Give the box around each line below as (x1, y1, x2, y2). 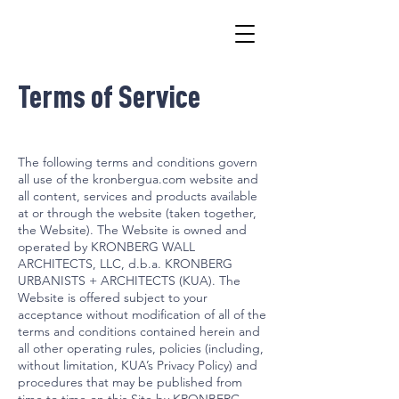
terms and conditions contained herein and (18, 323, 260, 339)
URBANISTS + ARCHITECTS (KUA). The (18, 273, 240, 289)
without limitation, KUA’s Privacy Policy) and (18, 357, 257, 373)
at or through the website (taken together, (18, 205, 256, 221)
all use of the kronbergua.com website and (18, 171, 258, 187)
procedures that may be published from (18, 374, 242, 390)
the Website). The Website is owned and (18, 222, 247, 238)
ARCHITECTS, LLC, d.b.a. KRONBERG (18, 256, 232, 272)
